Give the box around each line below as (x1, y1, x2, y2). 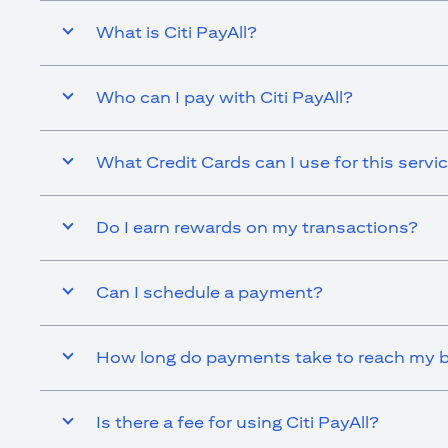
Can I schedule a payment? (96, 282, 323, 302)
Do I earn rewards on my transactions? (96, 217, 418, 237)
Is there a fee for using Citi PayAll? (96, 412, 379, 432)
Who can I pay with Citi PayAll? (96, 87, 353, 107)
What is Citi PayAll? (96, 22, 257, 42)
